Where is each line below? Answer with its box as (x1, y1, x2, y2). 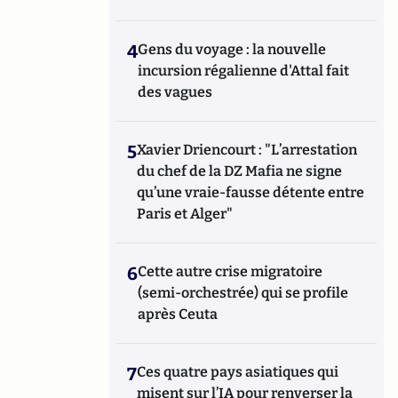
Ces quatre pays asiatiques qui (137, 363, 339, 380)
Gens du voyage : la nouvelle (138, 41, 327, 58)
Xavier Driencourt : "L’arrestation (137, 141, 358, 158)
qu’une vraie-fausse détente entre (137, 184, 365, 201)
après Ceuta (138, 306, 219, 322)
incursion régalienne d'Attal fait (138, 62, 350, 79)
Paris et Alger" (137, 205, 234, 222)
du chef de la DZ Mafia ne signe (137, 163, 343, 179)
